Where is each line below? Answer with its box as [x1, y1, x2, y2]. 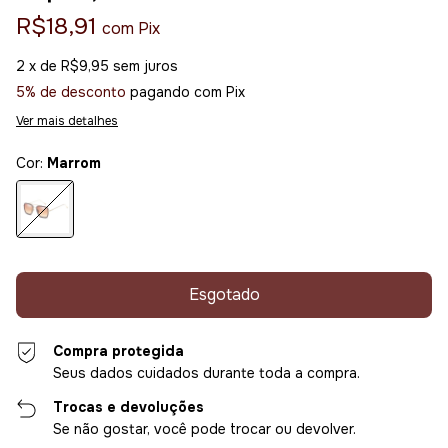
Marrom [47, 154, 101, 173]
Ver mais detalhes [16, 113, 118, 130]
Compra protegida [53, 342, 185, 361]
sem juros [113, 57, 178, 76]
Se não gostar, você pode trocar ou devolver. [53, 420, 357, 439]
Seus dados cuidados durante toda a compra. [53, 364, 361, 383]
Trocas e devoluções [53, 398, 205, 417]
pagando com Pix [126, 83, 245, 102]
